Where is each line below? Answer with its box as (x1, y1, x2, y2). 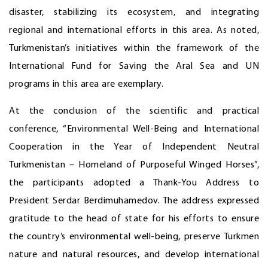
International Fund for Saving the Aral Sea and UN (9, 61, 259, 71)
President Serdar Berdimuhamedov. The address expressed (9, 196, 259, 206)
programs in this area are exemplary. (9, 79, 163, 89)
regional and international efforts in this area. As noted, (9, 25, 259, 35)
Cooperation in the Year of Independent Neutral (9, 142, 259, 152)
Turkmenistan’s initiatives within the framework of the (9, 43, 259, 53)
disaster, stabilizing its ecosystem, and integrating (9, 7, 259, 17)
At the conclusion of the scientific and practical (9, 106, 259, 116)
